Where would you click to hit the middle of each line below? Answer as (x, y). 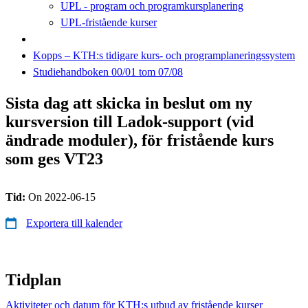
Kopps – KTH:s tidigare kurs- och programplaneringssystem (164, 55)
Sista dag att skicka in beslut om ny (129, 103)
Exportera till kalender (74, 223)
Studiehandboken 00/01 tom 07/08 (108, 71)
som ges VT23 (54, 158)
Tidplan (33, 279)
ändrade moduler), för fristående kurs (140, 140)
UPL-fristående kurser (109, 22)
